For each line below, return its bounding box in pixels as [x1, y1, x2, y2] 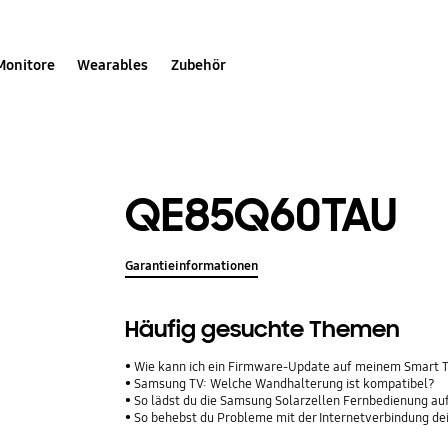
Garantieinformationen [125, 258, 259, 275]
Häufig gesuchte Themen [125, 315, 401, 345]
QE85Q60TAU [125, 185, 398, 245]
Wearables [77, 55, 149, 74]
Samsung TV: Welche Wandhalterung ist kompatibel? [134, 376, 436, 393]
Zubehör [170, 55, 226, 74]
